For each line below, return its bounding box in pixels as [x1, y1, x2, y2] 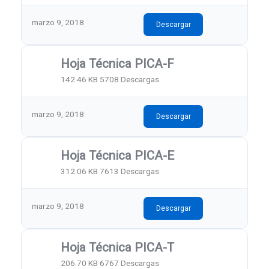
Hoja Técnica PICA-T [61, 240, 175, 255]
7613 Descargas [100, 166, 160, 177]
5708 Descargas [100, 74, 160, 85]
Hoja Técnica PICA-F [61, 56, 175, 71]
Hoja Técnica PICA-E [61, 148, 175, 163]
